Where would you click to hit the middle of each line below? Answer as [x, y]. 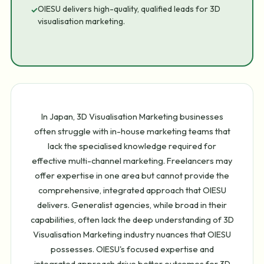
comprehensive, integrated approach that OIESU [132, 190]
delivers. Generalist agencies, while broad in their [132, 204]
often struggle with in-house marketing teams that [132, 131]
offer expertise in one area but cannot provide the [132, 175]
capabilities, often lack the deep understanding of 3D [132, 219]
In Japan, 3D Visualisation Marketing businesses [132, 116]
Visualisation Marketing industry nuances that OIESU [132, 234]
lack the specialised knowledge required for [132, 146]
